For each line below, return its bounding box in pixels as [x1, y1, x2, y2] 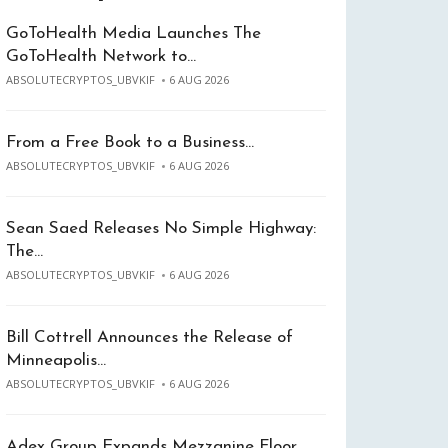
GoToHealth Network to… [6, 48, 196, 65]
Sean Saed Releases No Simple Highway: [6, 220, 316, 237]
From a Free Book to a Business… [6, 134, 254, 151]
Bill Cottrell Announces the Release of [6, 329, 293, 346]
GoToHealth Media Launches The [6, 25, 261, 42]
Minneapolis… [6, 352, 106, 369]
